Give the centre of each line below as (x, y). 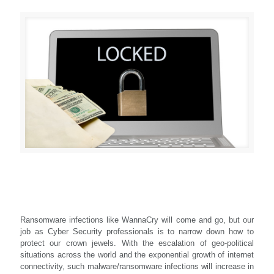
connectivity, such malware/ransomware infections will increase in (137, 266)
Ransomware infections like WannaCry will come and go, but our (137, 220)
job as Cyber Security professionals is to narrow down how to (137, 231)
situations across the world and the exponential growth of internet (137, 255)
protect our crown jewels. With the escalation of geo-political (137, 243)
